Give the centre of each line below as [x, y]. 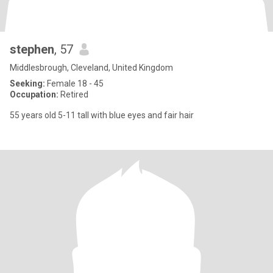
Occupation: [34, 94]
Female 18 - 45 [74, 83]
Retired [73, 94]
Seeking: [27, 83]
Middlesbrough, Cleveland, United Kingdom [91, 68]
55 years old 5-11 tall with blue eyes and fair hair [102, 115]
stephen [32, 49]
